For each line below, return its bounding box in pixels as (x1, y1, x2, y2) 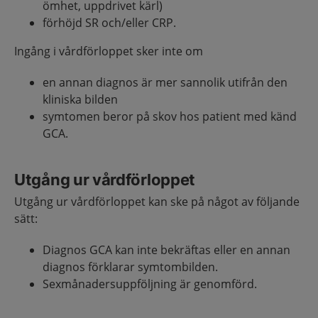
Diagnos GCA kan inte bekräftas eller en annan (43, 242, 290, 258)
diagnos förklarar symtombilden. (43, 259, 218, 275)
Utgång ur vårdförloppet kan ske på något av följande (14, 194, 300, 209)
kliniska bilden (43, 92, 118, 107)
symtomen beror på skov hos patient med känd (43, 109, 297, 124)
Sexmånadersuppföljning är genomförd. (43, 276, 257, 292)
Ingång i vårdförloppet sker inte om (14, 43, 203, 59)
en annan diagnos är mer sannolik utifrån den (43, 75, 287, 90)
